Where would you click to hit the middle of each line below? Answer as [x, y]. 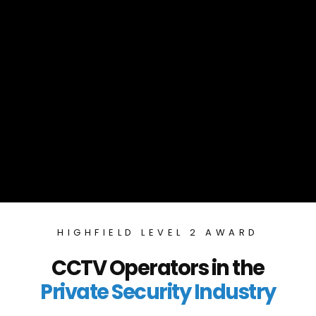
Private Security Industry [158, 292]
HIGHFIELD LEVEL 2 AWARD [158, 232]
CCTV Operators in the [158, 268]
